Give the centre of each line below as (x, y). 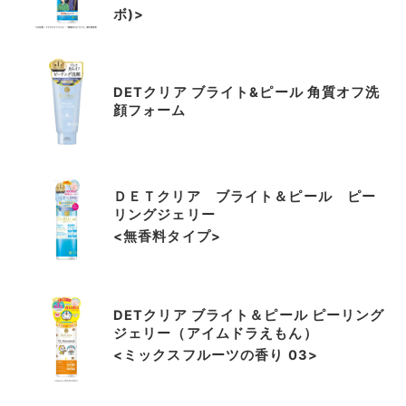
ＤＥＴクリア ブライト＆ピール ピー (245, 197)
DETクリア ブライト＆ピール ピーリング (249, 315)
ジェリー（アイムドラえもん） (216, 333)
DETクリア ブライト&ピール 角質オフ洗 (247, 92)
